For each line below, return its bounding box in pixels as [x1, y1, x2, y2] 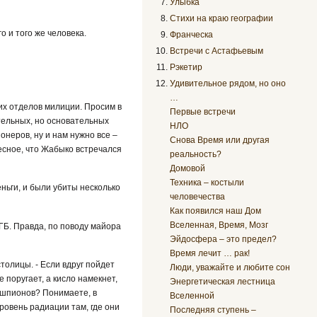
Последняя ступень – [170, 305, 257, 316]
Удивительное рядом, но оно [170, 79, 287, 89]
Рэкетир [170, 62, 203, 73]
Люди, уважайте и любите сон [170, 263, 291, 273]
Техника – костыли [170, 178, 245, 188]
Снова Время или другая [170, 135, 270, 146]
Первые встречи [170, 107, 236, 117]
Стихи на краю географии [170, 13, 274, 24]
